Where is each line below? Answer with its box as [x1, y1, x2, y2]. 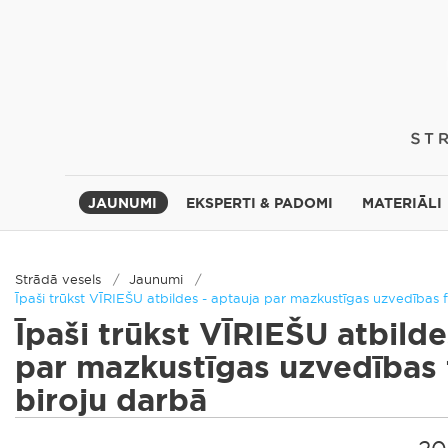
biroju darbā [15, 380, 207, 421]
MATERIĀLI [362, 194, 443, 212]
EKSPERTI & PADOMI [186, 194, 334, 212]
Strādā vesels [15, 271, 101, 287]
